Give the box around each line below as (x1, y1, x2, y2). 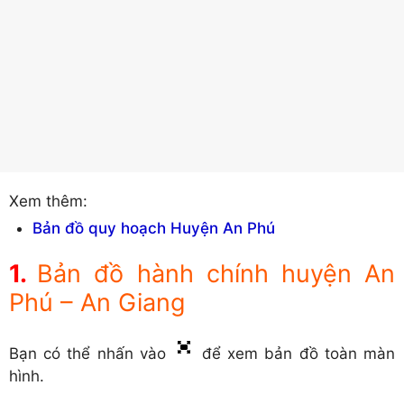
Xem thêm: (9, 191, 87, 210)
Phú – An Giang (9, 288, 185, 318)
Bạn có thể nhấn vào (9, 344, 172, 363)
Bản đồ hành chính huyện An (37, 259, 396, 289)
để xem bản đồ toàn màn (195, 344, 396, 363)
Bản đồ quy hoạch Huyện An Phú (32, 219, 275, 238)
